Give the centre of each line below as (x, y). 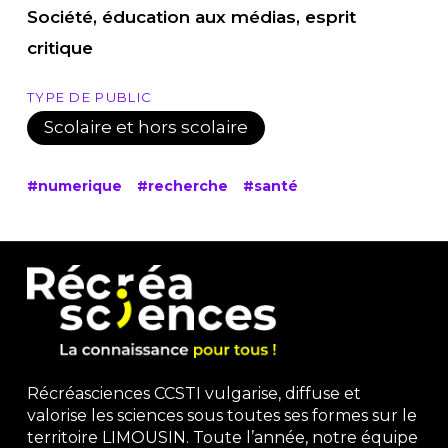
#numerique (74, 186)
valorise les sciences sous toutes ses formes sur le (221, 416)
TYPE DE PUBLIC (89, 96)
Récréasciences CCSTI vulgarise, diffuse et (193, 394)
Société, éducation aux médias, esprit (191, 17)
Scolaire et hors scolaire (145, 127)
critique (59, 48)
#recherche (182, 186)
